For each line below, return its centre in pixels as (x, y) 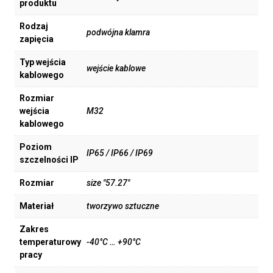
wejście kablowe (116, 69)
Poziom (36, 147)
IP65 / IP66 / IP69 (120, 153)
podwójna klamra (118, 33)
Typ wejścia (43, 62)
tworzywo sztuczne (123, 206)
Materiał (37, 206)
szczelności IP (49, 160)
